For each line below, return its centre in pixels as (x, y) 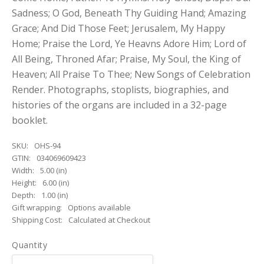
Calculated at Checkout (109, 220)
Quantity (30, 245)
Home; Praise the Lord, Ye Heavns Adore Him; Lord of (129, 44)
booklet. (30, 120)
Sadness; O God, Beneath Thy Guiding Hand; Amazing (129, 13)
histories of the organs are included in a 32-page (119, 105)
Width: (23, 170)
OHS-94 (47, 146)
